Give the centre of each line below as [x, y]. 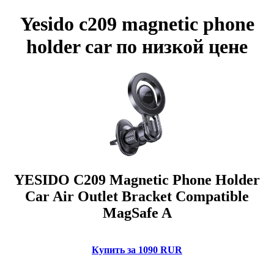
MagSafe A [137, 213]
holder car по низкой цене [137, 47]
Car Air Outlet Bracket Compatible [137, 196]
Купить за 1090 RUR [137, 250]
